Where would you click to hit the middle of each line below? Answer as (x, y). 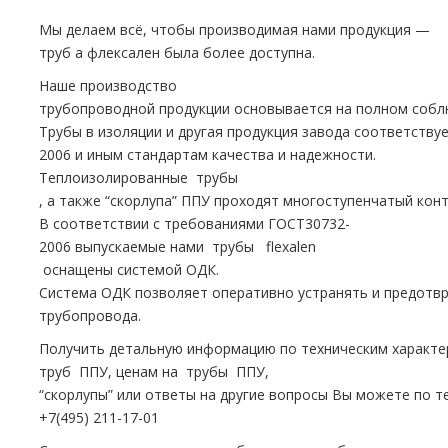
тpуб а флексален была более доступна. (177, 52)
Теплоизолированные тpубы (138, 177)
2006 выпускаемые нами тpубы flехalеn (177, 246)
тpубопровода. (90, 315)
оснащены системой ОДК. (131, 269)
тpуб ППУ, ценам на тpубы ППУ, (154, 371)
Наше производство (110, 85)
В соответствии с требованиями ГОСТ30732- (194, 223)
